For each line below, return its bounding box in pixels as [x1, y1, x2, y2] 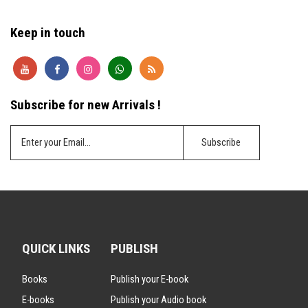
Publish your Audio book [111, 294, 206, 307]
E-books [22, 294, 54, 307]
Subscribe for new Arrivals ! [10, 96, 161, 113]
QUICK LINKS [22, 241, 90, 257]
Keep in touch [10, 25, 85, 41]
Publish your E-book [111, 273, 188, 286]
